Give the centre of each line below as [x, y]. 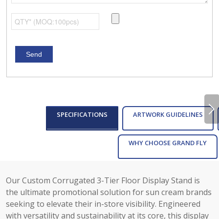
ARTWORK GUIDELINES [168, 114]
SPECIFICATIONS [82, 114]
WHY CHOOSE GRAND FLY [167, 142]
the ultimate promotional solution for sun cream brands [109, 192]
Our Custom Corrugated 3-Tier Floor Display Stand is [103, 181]
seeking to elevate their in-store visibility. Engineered [103, 204]
